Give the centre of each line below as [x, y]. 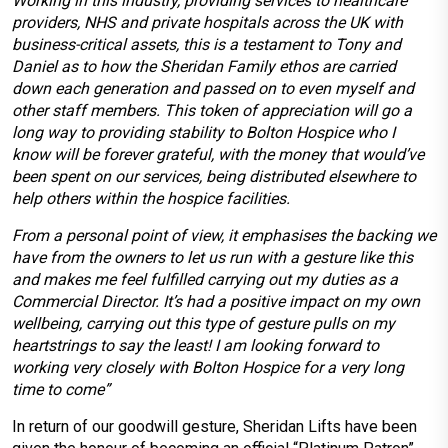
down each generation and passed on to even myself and [213, 88]
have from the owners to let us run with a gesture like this [212, 257]
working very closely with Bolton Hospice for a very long [208, 367]
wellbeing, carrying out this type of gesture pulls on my [203, 323]
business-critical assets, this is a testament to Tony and [206, 44]
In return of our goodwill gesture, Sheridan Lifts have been [214, 426]
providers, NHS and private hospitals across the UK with [207, 22]
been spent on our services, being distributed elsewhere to [214, 176]
